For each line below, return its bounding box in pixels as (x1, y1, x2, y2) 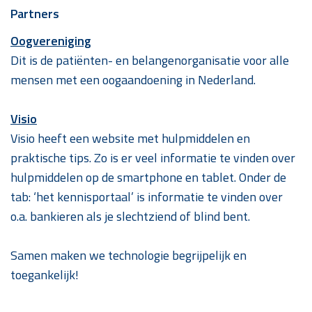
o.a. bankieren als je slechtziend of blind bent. (10, 206, 250, 226)
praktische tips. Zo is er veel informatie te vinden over (10, 148, 295, 167)
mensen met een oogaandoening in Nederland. (10, 70, 256, 89)
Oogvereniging (10, 31, 91, 50)
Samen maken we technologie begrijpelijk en (10, 245, 247, 265)
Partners (10, 3, 59, 23)
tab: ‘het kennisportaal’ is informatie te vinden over (10, 187, 283, 206)
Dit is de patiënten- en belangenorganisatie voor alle (10, 50, 289, 70)
